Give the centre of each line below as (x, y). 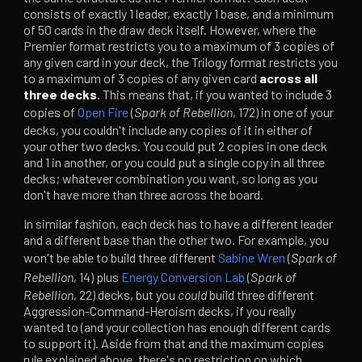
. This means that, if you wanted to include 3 (215, 95)
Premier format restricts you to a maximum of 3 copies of (179, 46)
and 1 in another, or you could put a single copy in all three (175, 162)
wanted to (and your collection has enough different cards (177, 327)
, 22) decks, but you (126, 295)
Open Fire (103, 112)
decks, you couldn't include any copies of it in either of (168, 130)
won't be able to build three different (121, 258)
